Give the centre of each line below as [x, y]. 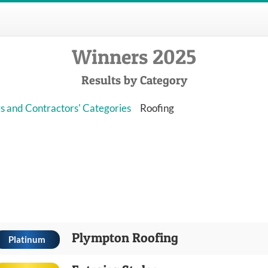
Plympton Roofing [125, 237]
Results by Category [134, 80]
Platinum [27, 239]
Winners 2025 [134, 57]
